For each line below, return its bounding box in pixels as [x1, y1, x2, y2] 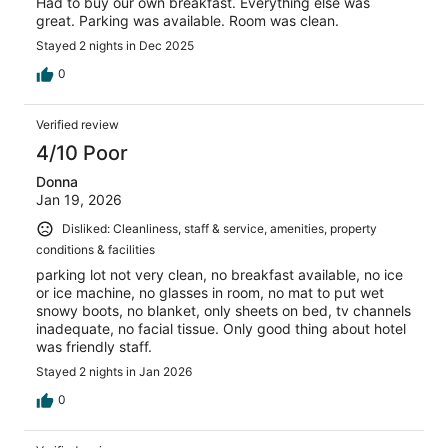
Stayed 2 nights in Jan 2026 [36, 363, 192, 379]
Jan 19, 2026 [36, 191, 122, 209]
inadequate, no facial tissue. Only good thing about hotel [36, 319, 406, 337]
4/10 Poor [36, 141, 128, 166]
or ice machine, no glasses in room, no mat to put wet [36, 283, 384, 301]
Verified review [36, 117, 119, 133]
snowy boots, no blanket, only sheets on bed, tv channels [36, 301, 411, 319]
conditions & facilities [36, 241, 155, 257]
